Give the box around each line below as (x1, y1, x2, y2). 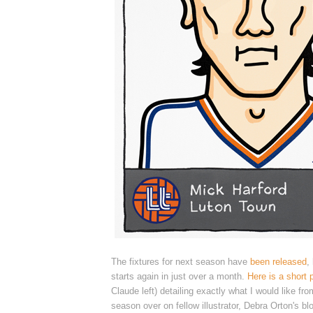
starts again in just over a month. (111, 270, 247, 282)
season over (111, 300, 163, 311)
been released (250, 256, 307, 267)
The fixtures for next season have (111, 256, 250, 267)
